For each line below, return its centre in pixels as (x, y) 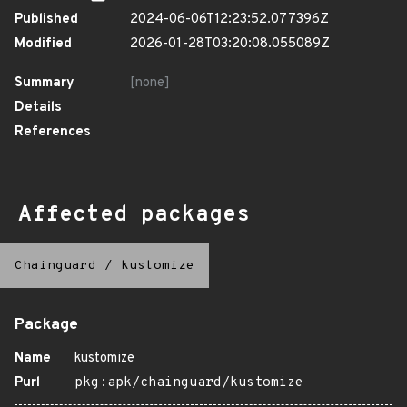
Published (46, 20)
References (53, 132)
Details (38, 108)
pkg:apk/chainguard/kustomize (189, 383)
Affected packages (134, 215)
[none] (150, 83)
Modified (43, 44)
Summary (45, 83)
